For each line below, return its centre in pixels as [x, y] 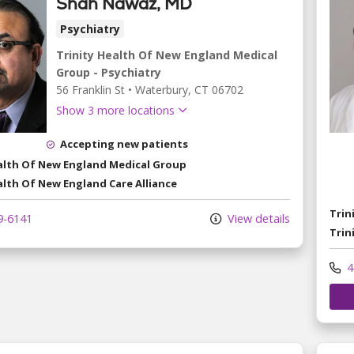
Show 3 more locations [115, 111]
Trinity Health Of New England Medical [167, 55]
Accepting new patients [124, 144]
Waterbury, [165, 90]
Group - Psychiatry [109, 73]
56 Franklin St [90, 90]
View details [257, 219]
